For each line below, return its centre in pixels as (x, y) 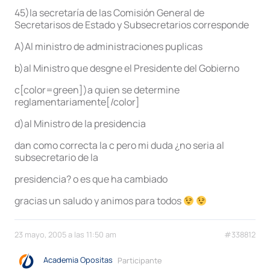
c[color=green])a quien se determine (97, 90)
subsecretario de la (56, 158)
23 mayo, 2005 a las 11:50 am (65, 235)
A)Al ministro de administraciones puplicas (108, 47)
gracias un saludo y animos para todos (99, 201)
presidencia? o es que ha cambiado (91, 179)
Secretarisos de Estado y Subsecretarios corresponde (132, 25)
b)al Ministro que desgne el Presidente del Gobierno (127, 68)
